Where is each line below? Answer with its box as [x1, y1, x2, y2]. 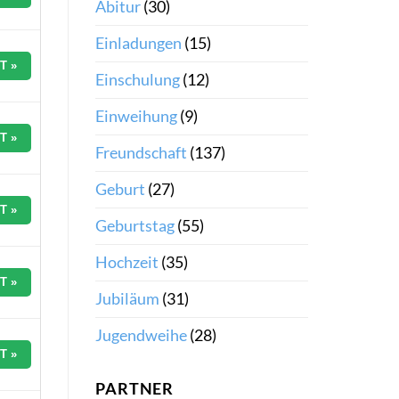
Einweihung [95, 106, 177, 126]
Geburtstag [95, 216, 175, 235]
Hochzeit [95, 252, 159, 272]
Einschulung [95, 69, 180, 89]
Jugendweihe [95, 325, 187, 345]
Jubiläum [95, 289, 159, 308]
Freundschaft [95, 142, 187, 162]
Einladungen [95, 33, 182, 53]
